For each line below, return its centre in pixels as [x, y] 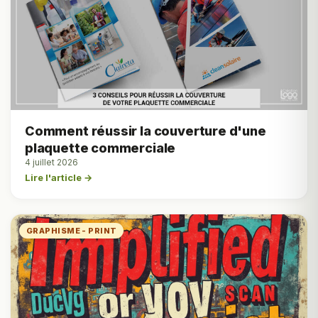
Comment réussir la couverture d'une [146, 131]
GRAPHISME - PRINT [72, 231]
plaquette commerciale [100, 148]
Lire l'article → [59, 177]
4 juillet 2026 [51, 162]
